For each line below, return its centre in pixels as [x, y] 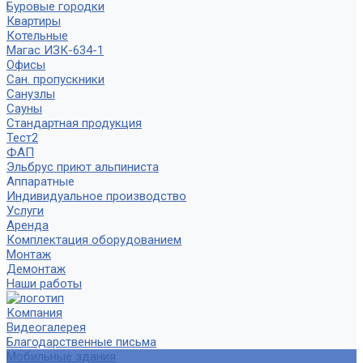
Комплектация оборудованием [94, 240]
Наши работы [44, 284]
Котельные [37, 36]
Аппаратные [41, 181]
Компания [34, 313]
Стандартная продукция [74, 123]
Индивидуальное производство [96, 196]
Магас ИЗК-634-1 [55, 50]
